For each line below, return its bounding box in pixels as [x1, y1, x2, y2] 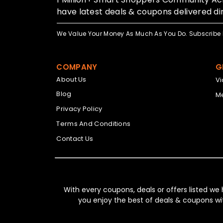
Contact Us [56, 133, 94, 143]
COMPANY [56, 61, 98, 72]
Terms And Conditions [56, 118, 131, 128]
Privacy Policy [56, 104, 103, 113]
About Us [56, 74, 87, 84]
